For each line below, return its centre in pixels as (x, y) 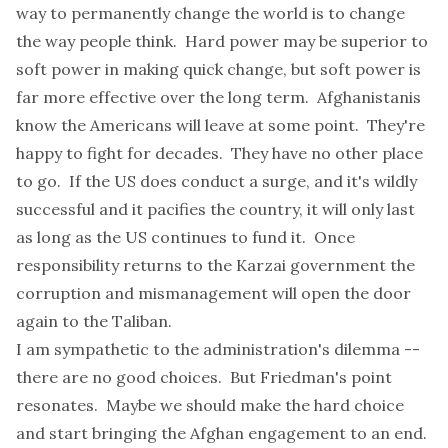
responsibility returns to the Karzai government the (215, 265)
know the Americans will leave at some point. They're (220, 125)
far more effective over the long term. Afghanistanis (218, 97)
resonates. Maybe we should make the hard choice (210, 405)
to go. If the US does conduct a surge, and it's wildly (216, 181)
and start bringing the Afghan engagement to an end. (221, 433)
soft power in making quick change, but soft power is (218, 69)
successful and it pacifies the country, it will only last (215, 209)
